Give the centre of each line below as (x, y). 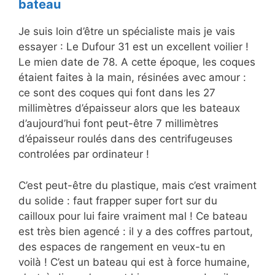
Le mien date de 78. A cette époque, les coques (137, 62)
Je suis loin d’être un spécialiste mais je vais (127, 32)
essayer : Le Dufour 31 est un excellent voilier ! (134, 47)
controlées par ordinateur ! (84, 154)
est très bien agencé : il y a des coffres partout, (136, 231)
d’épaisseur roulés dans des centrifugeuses (126, 139)
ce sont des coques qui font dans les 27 (117, 93)
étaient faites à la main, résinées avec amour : (132, 78)
